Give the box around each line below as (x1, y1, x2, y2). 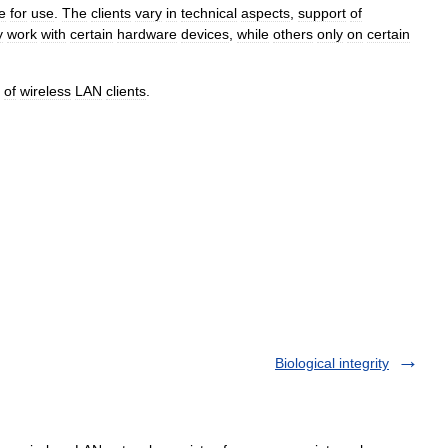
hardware (117, 26, 177, 42)
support (298, 5, 346, 21)
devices (181, 26, 229, 42)
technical (181, 5, 237, 21)
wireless (20, 83, 71, 99)
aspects (241, 5, 290, 21)
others (273, 26, 313, 42)
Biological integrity (275, 355, 389, 371)
